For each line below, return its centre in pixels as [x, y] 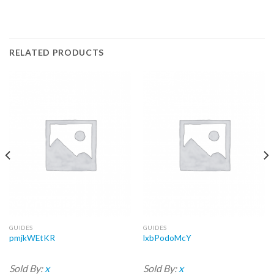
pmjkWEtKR [32, 238]
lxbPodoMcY [167, 238]
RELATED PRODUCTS [57, 53]
